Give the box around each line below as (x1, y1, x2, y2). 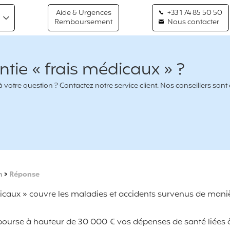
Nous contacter (165, 16, 219, 28)
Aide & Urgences (55, 7, 111, 18)
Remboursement (54, 16, 113, 28)
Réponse (9, 169, 40, 180)
